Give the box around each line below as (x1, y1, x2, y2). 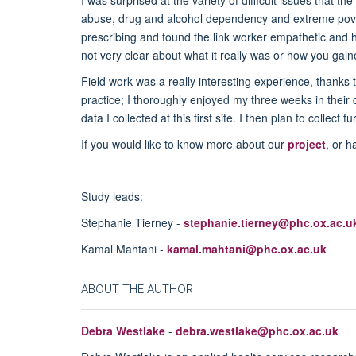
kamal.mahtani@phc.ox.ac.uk (167, 240, 327, 257)
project (288, 135, 326, 152)
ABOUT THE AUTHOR (81, 282, 193, 296)
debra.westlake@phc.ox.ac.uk (176, 322, 339, 339)
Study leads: (81, 188, 146, 204)
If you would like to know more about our (81, 135, 288, 152)
